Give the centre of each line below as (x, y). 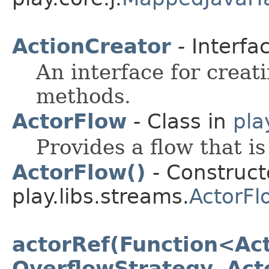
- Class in (180, 122)
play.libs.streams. (101, 197)
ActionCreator (92, 47)
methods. (83, 96)
